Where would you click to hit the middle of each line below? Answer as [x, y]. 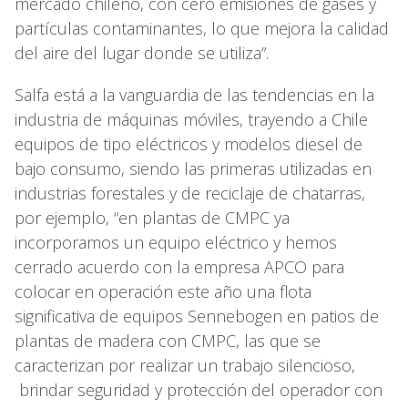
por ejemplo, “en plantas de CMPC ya [152, 217]
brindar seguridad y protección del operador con [199, 389]
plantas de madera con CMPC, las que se [168, 340]
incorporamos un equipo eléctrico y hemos [176, 242]
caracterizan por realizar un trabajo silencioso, [185, 365]
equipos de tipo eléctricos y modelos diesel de [189, 143]
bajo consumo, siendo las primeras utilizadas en [193, 168]
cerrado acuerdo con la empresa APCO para [179, 266]
